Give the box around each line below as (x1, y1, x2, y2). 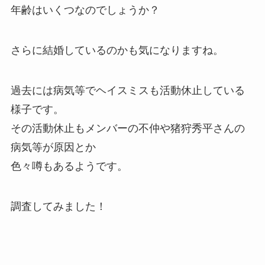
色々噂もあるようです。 (10, 160, 128, 172)
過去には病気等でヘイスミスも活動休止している (10, 84, 245, 96)
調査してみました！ (10, 200, 106, 212)
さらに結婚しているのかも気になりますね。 (10, 44, 224, 57)
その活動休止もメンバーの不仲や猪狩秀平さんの (10, 122, 245, 134)
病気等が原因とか (10, 141, 96, 153)
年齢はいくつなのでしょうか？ (10, 4, 160, 17)
